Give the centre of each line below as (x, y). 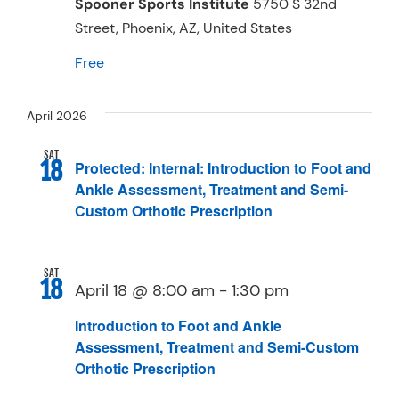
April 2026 (57, 116)
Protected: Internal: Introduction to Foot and (223, 168)
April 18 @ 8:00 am (145, 291)
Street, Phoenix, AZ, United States (183, 28)
